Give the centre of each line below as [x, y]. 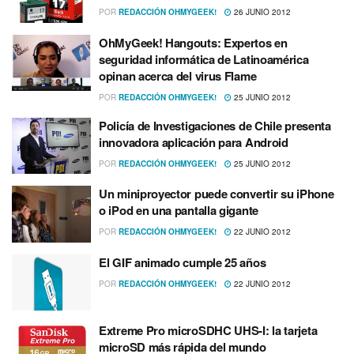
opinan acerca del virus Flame [178, 75]
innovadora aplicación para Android [194, 142]
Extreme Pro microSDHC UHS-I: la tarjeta [208, 330]
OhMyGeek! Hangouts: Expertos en [193, 42]
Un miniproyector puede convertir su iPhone [217, 194]
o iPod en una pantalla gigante [179, 210]
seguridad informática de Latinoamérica [204, 59]
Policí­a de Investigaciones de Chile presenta [215, 125]
